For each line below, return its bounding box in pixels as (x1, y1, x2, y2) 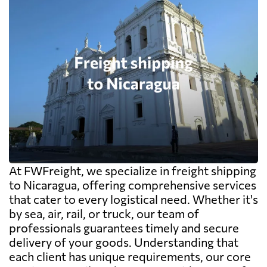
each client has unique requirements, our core (9, 249, 251, 263)
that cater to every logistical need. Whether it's (9, 191, 258, 206)
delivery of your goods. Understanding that (9, 234, 238, 249)
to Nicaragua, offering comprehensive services (9, 177, 256, 192)
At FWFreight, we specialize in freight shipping (9, 163, 256, 178)
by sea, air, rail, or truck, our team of (9, 206, 199, 221)
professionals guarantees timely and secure (9, 220, 239, 235)
